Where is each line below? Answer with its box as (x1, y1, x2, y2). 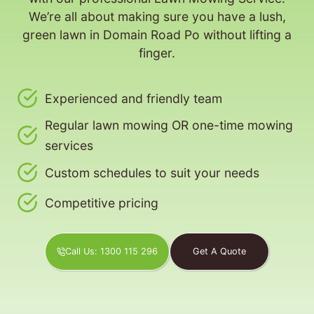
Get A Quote (193, 246, 247, 257)
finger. (139, 46, 175, 61)
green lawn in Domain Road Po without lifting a (22, 27, 292, 43)
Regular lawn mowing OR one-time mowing (45, 118, 293, 133)
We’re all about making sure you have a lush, (28, 9, 286, 25)
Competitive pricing (45, 195, 158, 210)
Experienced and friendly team (45, 90, 222, 106)
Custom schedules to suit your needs (45, 165, 259, 180)
